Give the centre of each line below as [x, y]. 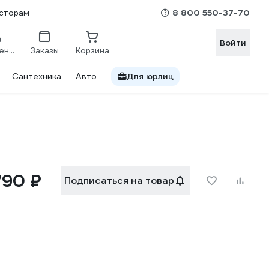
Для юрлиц [150, 76]
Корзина [92, 50]
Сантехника [37, 76]
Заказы [44, 50]
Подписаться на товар [119, 180]
